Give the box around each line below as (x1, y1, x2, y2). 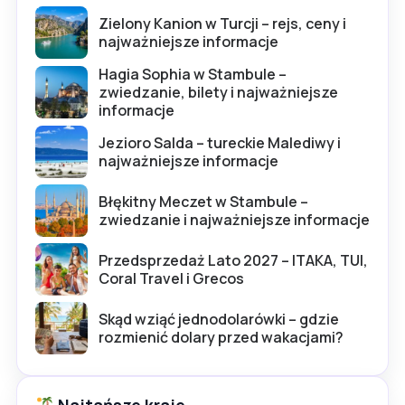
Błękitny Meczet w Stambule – (99, 192, 308, 212)
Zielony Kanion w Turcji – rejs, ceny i (99, 14, 346, 34)
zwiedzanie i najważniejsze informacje (99, 210, 370, 231)
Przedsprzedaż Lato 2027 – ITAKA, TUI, (99, 250, 368, 271)
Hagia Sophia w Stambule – (99, 64, 287, 85)
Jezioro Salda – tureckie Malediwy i (99, 133, 341, 154)
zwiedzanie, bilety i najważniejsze (99, 82, 338, 103)
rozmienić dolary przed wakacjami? (99, 327, 344, 348)
